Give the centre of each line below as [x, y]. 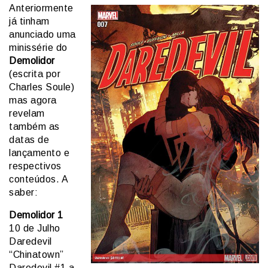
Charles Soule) [42, 87]
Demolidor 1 [36, 215]
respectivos [35, 166]
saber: [23, 192]
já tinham [29, 21]
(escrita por [35, 74]
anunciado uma [42, 34]
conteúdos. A [38, 179]
